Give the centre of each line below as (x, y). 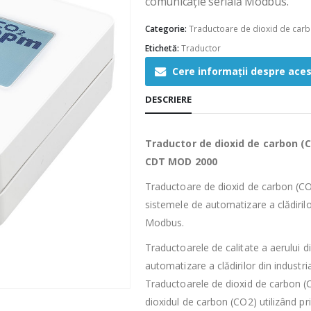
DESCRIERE (168, 99)
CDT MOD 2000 (181, 161)
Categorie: (167, 29)
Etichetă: (163, 49)
